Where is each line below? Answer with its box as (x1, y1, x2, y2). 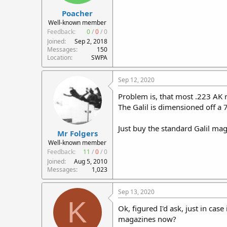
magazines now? (118, 214, 176, 224)
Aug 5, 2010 (74, 157, 107, 166)
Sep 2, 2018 (74, 36, 107, 46)
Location (47, 53, 71, 62)
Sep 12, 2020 (118, 75, 155, 84)
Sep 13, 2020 (118, 187, 155, 196)
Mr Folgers (57, 128, 98, 138)
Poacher (62, 8, 93, 18)
